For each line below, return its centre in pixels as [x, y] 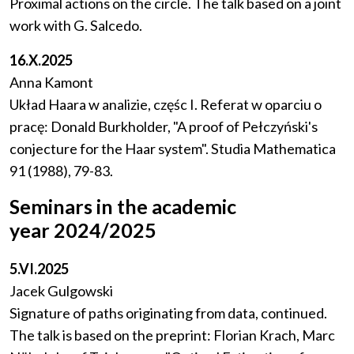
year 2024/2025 [83, 230]
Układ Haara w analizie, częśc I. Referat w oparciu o [166, 105]
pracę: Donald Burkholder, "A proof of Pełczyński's [164, 127]
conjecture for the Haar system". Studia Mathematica [173, 149]
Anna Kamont [51, 83]
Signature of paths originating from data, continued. [168, 313]
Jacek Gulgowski [61, 291]
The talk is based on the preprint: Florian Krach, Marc [172, 335]
